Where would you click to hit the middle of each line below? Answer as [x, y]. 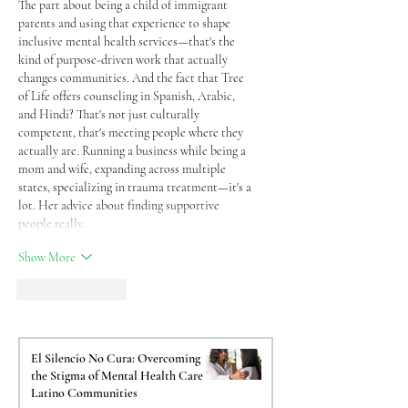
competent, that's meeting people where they [132, 133]
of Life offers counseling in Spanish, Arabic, [128, 97]
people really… [54, 224]
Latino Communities [84, 393]
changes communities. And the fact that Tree [133, 78]
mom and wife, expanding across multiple [123, 169]
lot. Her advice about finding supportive [120, 206]
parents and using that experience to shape [126, 24]
